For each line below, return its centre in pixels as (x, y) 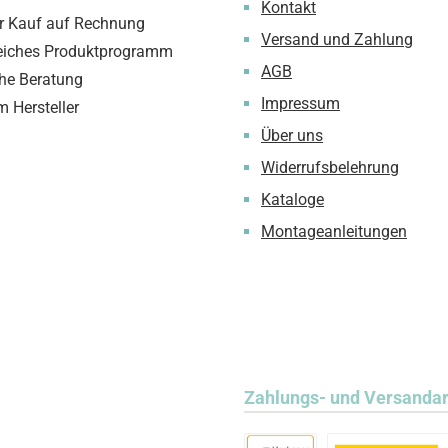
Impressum (300, 103)
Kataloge (292, 199)
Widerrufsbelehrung (330, 167)
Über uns (292, 135)
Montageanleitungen (334, 231)
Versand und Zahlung (337, 39)
